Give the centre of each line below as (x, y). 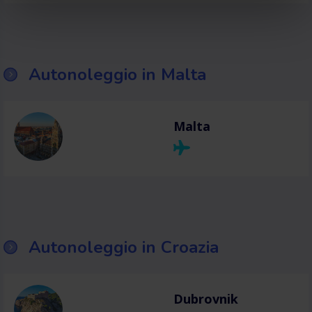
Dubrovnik (206, 299)
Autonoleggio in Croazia (124, 247)
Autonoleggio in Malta (117, 75)
